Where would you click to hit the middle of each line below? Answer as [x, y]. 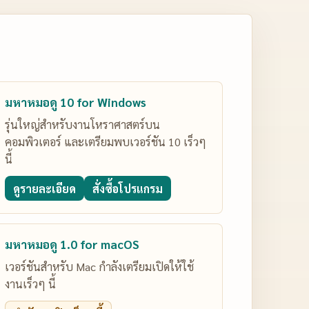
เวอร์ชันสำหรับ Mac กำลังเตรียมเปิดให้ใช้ [100, 267]
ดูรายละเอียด [45, 188]
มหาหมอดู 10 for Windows [76, 102]
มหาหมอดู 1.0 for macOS [72, 244]
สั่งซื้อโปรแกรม [128, 188]
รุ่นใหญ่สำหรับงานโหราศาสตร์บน [83, 124]
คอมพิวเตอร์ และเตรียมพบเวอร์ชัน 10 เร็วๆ [106, 142]
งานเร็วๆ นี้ [31, 284]
